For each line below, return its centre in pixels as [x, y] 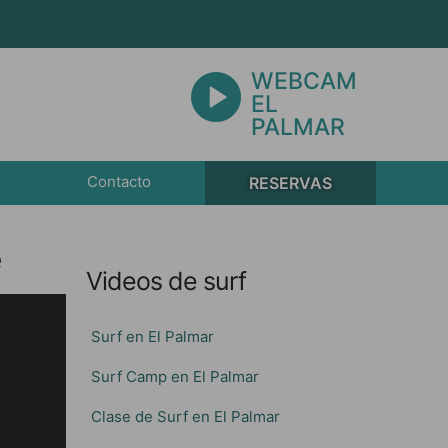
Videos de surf [166, 281]
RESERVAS [290, 183]
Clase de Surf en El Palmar [185, 416]
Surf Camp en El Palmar [175, 376]
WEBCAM [304, 81]
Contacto [118, 182]
